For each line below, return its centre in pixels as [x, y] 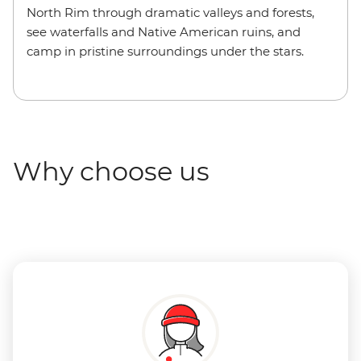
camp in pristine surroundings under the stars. [165, 52]
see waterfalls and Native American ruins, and [164, 32]
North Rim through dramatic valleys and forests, [170, 13]
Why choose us [111, 172]
